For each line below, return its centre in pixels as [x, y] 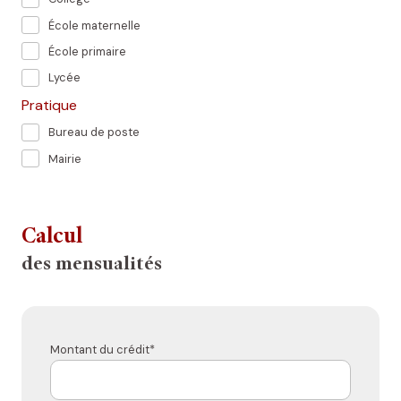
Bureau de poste [94, 132]
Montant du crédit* [102, 350]
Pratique [49, 105]
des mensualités [92, 265]
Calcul [52, 238]
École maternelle [94, 25]
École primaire [87, 51]
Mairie [65, 158]
